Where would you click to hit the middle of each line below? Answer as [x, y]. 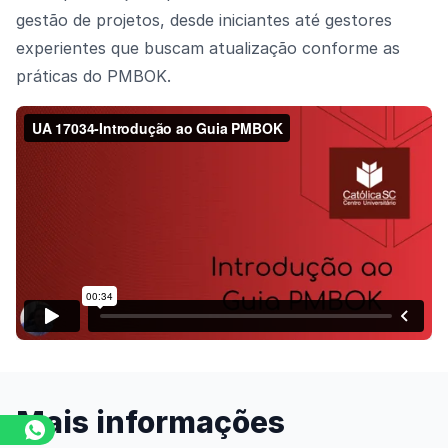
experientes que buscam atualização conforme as [208, 48]
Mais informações [150, 422]
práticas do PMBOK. [93, 76]
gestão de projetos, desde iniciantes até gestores [204, 20]
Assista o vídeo [280, 233]
